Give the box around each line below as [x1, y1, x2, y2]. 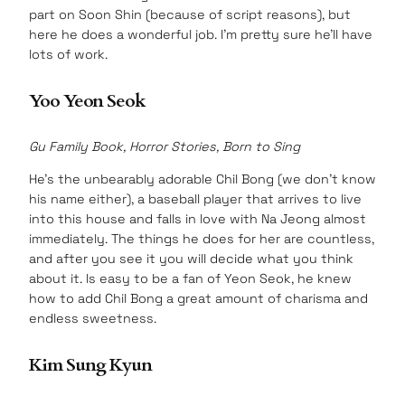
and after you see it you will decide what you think [29, 250, 353, 268]
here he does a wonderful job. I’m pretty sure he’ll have [29, 26, 372, 43]
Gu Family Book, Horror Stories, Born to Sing [29, 138, 300, 155]
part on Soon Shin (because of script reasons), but [29, 6, 351, 24]
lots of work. [29, 46, 108, 63]
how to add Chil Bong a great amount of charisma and [29, 290, 368, 307]
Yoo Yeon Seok [29, 88, 146, 113]
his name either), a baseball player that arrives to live [29, 191, 362, 208]
